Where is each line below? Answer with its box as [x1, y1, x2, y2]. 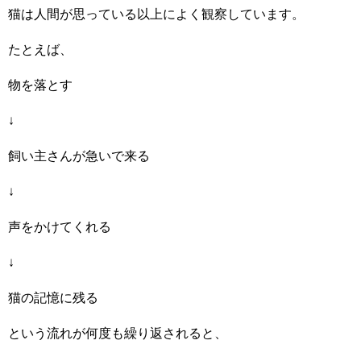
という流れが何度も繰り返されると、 [8, 326, 227, 340]
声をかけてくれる [8, 219, 111, 234]
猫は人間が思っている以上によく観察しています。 [8, 6, 305, 21]
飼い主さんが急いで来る [8, 148, 150, 163]
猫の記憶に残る [8, 290, 98, 305]
